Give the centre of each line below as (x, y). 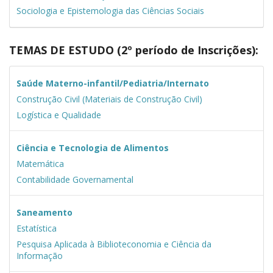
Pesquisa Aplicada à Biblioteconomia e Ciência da (114, 244)
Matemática (40, 163)
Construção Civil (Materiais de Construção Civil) (109, 99)
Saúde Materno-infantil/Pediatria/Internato (112, 83)
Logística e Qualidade (58, 115)
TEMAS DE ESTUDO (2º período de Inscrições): (134, 50)
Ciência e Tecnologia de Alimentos (92, 147)
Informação (39, 255)
